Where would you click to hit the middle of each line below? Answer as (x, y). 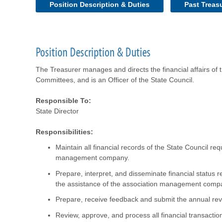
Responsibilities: (64, 132)
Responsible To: (63, 101)
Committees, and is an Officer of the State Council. (115, 80)
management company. (92, 158)
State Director (57, 111)
